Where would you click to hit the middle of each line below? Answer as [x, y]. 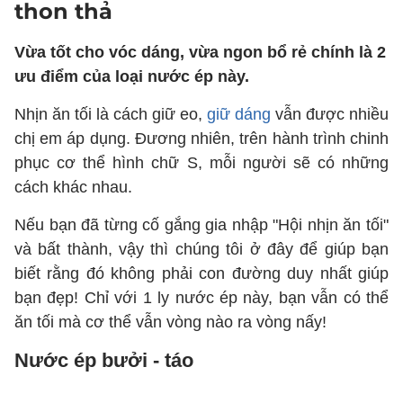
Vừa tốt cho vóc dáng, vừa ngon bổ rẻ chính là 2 [200, 52]
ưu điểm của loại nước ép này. [132, 76]
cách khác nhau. [76, 187]
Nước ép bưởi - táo [104, 360]
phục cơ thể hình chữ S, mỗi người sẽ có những [201, 163]
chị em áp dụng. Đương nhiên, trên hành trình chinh [201, 139]
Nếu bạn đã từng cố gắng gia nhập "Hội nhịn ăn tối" [201, 225]
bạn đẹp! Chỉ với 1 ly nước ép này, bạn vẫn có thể [201, 298]
